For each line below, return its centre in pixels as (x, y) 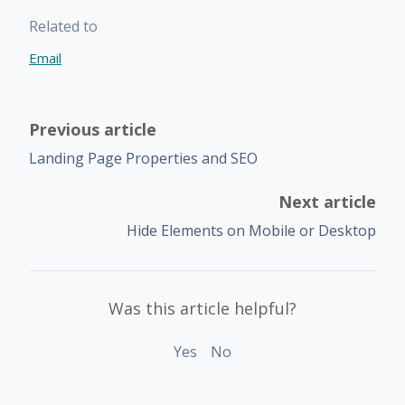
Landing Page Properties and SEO (143, 158)
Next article (327, 201)
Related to (63, 26)
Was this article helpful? (202, 308)
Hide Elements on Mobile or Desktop (251, 230)
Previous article (93, 129)
